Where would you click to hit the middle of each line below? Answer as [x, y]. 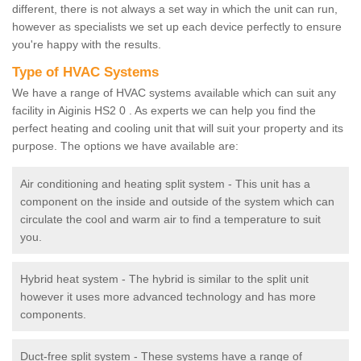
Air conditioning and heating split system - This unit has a [165, 184]
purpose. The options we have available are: [125, 146]
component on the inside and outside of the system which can [177, 202]
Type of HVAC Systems [87, 73]
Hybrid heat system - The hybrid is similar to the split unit [164, 279]
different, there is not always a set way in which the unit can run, [175, 9]
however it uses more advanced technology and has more [168, 297]
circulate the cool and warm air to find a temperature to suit [170, 220]
